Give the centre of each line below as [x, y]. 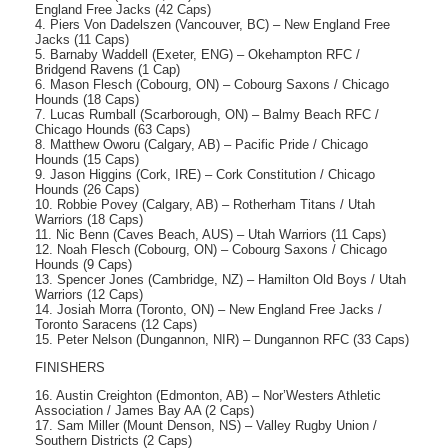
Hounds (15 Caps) [87, 160]
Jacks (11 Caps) [82, 40]
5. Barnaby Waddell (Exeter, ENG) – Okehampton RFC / [197, 55]
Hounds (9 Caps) [83, 265]
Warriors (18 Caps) [89, 220]
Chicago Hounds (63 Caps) [112, 130]
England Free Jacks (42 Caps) [123, 10]
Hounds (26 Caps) [87, 190]
